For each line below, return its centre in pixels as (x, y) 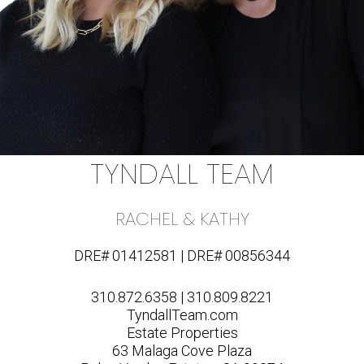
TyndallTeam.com (182, 315)
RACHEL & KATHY (182, 219)
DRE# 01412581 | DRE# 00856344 (182, 256)
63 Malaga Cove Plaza (182, 351)
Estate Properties (182, 333)
